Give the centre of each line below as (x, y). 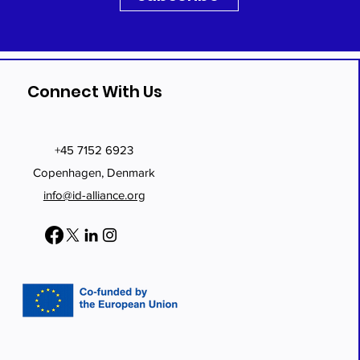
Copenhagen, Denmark (94, 172)
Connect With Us (95, 92)
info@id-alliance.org (94, 195)
